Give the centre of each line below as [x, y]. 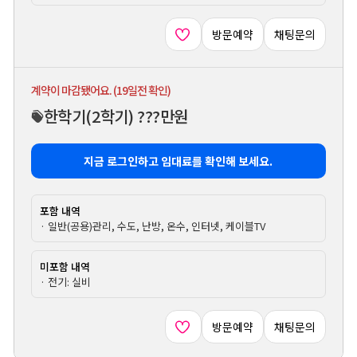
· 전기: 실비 [65, 282]
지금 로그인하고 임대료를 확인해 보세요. [178, 161]
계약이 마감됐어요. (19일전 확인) [100, 90]
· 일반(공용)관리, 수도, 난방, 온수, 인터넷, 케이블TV [152, 226]
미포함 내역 [65, 267]
